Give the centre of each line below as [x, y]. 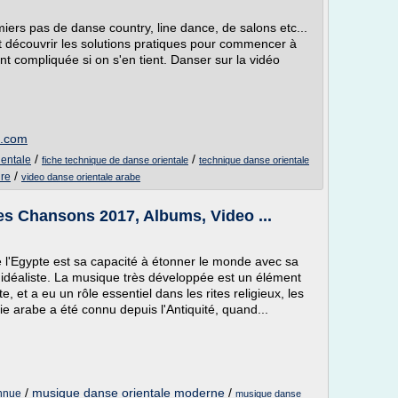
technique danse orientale [254, 160]
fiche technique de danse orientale [115, 160]
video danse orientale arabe [81, 177]
